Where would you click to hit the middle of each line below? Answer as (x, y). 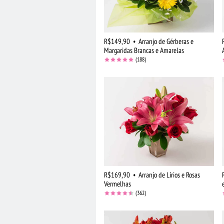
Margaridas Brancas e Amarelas (144, 50)
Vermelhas (117, 183)
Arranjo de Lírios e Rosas (169, 174)
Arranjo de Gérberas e (166, 41)
